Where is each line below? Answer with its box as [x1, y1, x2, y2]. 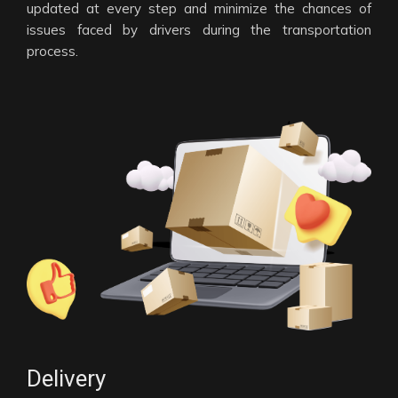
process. [27, 43, 78, 60]
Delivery [27, 365, 106, 393]
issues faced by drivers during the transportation [27, 21, 371, 39]
